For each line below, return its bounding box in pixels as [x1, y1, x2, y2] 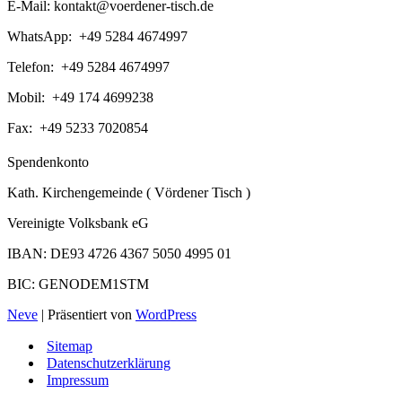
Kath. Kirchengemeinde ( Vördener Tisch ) [7, 185, 250, 201]
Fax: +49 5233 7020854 [7, 120, 148, 136]
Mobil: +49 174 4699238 [7, 90, 153, 106]
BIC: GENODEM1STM [7, 276, 149, 293]
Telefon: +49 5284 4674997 [7, 59, 170, 75]
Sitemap [47, 338, 92, 354]
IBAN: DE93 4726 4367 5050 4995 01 [7, 246, 232, 262]
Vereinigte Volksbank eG [7, 215, 149, 232]
